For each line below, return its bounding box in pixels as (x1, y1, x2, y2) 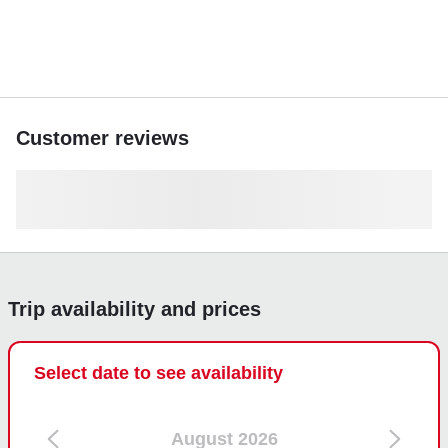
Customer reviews (16, 126, 189, 149)
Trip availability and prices (8, 297, 261, 320)
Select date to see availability (34, 362, 283, 383)
